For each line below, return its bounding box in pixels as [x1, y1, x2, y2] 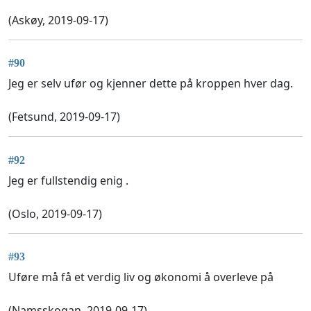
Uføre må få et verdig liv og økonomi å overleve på [8, 269, 274, 285]
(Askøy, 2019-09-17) [8, 12, 108, 28]
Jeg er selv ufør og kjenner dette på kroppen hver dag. [8, 76, 293, 92]
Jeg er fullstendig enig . [8, 172, 128, 188]
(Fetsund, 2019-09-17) [8, 109, 120, 125]
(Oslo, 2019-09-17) [8, 205, 102, 221]
